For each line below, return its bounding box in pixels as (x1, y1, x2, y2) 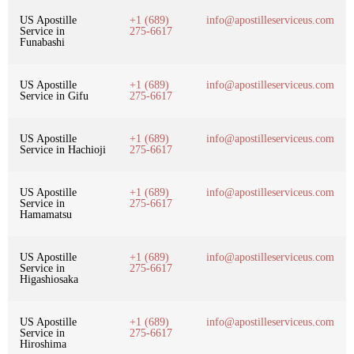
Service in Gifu (20, 89, 88, 102)
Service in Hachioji (20, 143, 106, 156)
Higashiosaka (20, 273, 78, 285)
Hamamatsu (20, 208, 72, 220)
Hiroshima (20, 337, 66, 350)
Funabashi (20, 36, 65, 48)
